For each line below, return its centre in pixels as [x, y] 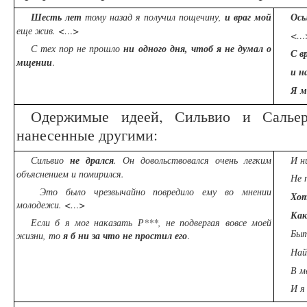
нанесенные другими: [87, 135]
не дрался [92, 161]
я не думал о [244, 49]
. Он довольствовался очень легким [193, 160]
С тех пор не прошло [77, 49]
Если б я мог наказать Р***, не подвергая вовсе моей [151, 223]
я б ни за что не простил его [125, 236]
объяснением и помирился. [70, 174]
